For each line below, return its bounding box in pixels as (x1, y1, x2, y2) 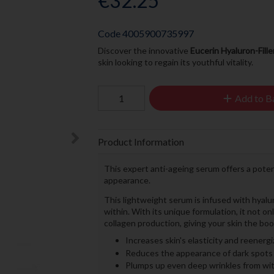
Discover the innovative (97, 45, 190, 56)
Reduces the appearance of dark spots (125, 247, 273, 258)
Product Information (97, 135, 184, 147)
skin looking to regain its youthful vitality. (97, 57, 255, 68)
